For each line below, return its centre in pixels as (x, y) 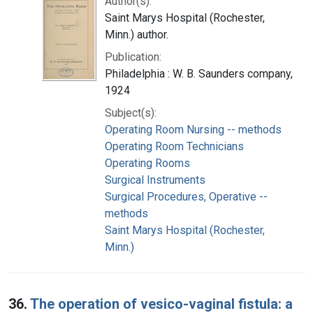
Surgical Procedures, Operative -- (186, 196)
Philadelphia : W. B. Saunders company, (199, 73)
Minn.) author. (137, 34)
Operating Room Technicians (174, 146)
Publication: (133, 57)
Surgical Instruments (155, 180)
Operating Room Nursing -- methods (193, 129)
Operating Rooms (147, 163)
